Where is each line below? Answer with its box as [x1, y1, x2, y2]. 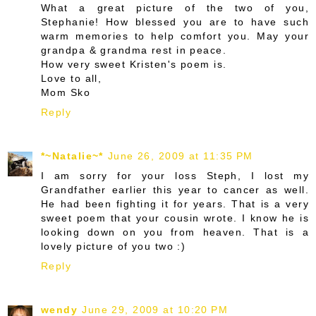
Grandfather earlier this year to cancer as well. [41, 183, 309, 195]
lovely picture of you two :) [41, 240, 186, 252]
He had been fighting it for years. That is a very [41, 197, 309, 209]
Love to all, [41, 73, 102, 84]
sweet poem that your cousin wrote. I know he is [41, 212, 309, 224]
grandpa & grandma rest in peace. [41, 44, 227, 56]
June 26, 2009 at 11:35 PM [107, 150, 253, 162]
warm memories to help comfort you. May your [41, 30, 309, 42]
